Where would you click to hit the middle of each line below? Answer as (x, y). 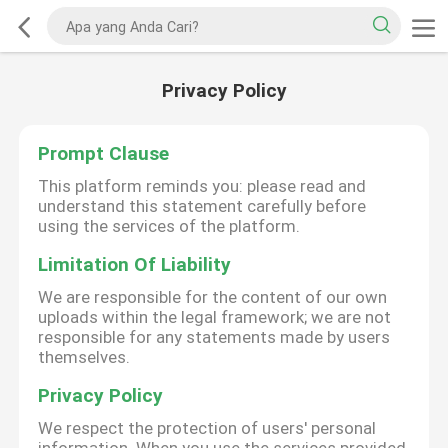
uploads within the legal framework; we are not (215, 317)
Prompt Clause (104, 154)
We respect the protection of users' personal (207, 428)
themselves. (84, 357)
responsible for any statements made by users (214, 337)
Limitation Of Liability (135, 265)
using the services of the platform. (169, 226)
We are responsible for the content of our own (213, 297)
